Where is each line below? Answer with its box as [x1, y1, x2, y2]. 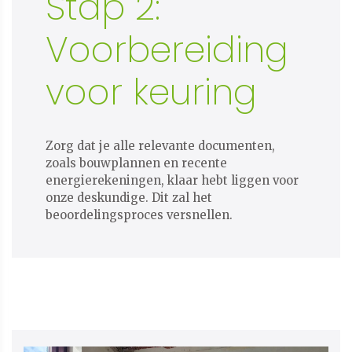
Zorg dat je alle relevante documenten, [45, 138, 275, 154]
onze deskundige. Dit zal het [45, 190, 212, 206]
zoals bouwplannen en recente [45, 156, 227, 171]
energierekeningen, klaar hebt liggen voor [45, 173, 299, 189]
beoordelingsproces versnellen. [45, 207, 233, 223]
